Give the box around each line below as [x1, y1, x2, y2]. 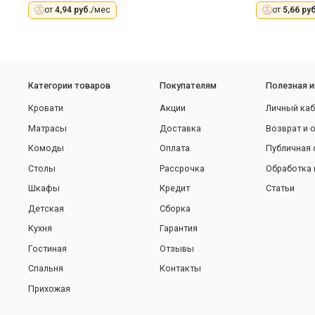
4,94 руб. [55, 4, 91, 15]
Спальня [28, 263, 63, 274]
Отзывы [160, 243, 194, 254]
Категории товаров [28, 80, 110, 91]
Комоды [28, 143, 64, 154]
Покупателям [160, 80, 217, 91]
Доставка [160, 122, 201, 134]
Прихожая [28, 283, 70, 294]
